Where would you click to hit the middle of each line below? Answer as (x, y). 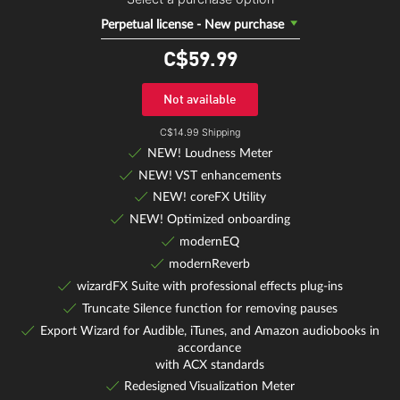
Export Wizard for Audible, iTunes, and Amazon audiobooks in (209, 330)
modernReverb (210, 263)
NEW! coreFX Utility (210, 197)
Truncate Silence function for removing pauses (209, 308)
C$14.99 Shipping (200, 132)
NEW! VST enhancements (209, 175)
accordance (210, 347)
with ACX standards (209, 364)
